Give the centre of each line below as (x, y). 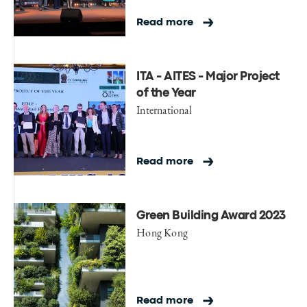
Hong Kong (162, 232)
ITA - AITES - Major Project (208, 77)
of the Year (166, 93)
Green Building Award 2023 (211, 216)
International (164, 110)
